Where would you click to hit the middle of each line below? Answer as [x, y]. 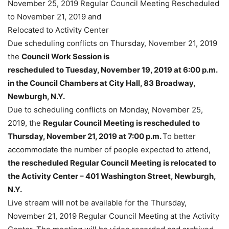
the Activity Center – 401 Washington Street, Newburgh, [112, 176]
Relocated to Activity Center [58, 30]
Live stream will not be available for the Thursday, [97, 203]
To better [179, 136]
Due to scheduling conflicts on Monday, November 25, [105, 110]
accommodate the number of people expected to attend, [109, 150]
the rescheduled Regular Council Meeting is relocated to [112, 163]
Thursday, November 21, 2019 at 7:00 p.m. [85, 136]
